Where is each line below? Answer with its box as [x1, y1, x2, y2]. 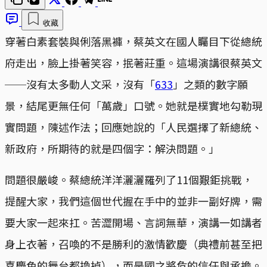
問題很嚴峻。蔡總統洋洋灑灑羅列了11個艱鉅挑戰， [5, 171, 253, 187]
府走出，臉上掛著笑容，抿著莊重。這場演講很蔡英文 [5, 54, 262, 70]
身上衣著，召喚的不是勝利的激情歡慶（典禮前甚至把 [5, 235, 262, 252]
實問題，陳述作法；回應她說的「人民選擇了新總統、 [5, 119, 262, 135]
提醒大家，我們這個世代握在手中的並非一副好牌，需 [5, 193, 262, 209]
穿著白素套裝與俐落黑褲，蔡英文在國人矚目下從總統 [5, 33, 262, 49]
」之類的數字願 [173, 76, 248, 92]
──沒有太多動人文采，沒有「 [5, 76, 155, 92]
